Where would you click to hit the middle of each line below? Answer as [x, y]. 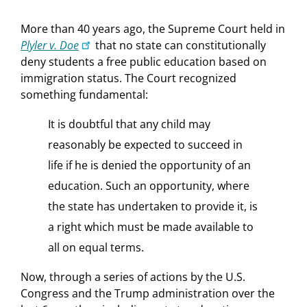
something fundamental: [84, 95]
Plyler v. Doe [50, 46]
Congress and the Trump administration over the [148, 294]
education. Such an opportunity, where [149, 186]
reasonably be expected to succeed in [145, 145]
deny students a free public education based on [144, 62]
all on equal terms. [96, 248]
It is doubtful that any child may [129, 124]
